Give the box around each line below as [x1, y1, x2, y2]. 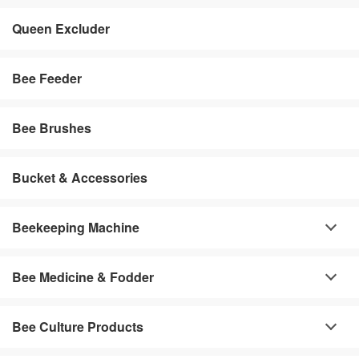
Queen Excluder [12, 18, 110, 38]
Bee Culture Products [12, 317, 143, 336]
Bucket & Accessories [12, 167, 147, 187]
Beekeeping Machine [12, 217, 139, 236]
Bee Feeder [12, 68, 82, 87]
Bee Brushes [12, 118, 91, 137]
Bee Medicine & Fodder [12, 267, 154, 286]
